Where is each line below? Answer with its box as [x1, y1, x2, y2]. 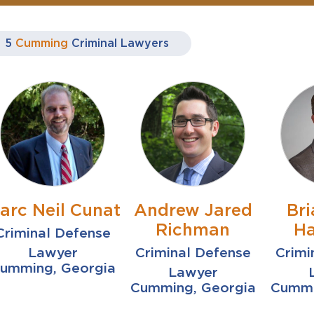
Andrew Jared [133, 200, 252, 220]
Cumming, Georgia [130, 280, 256, 296]
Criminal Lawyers [71, 36, 170, 50]
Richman [156, 219, 231, 240]
